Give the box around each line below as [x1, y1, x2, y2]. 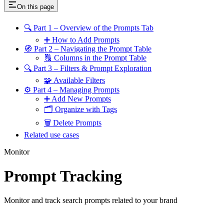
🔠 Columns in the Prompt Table [44, 53, 146, 62]
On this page [17, 2, 54, 10]
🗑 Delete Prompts [44, 118, 101, 127]
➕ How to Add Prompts [44, 35, 119, 44]
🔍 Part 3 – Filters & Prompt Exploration [24, 63, 151, 72]
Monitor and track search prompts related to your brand [4, 196, 177, 205]
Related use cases [24, 130, 79, 139]
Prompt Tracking [4, 167, 122, 185]
